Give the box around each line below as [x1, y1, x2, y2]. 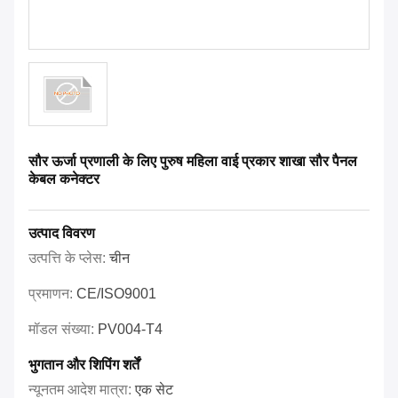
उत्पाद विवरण [28, 226, 95, 242]
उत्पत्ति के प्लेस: [28, 251, 109, 267]
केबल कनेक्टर [28, 171, 99, 187]
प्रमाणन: [28, 286, 76, 302]
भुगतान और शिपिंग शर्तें [28, 357, 139, 373]
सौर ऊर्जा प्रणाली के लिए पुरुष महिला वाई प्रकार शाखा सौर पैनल [28, 154, 357, 170]
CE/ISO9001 [76, 286, 156, 302]
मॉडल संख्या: [28, 322, 98, 338]
